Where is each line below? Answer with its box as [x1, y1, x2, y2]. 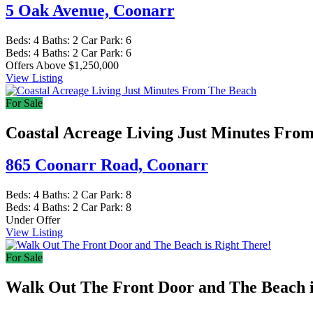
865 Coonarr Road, [6, 156, 147, 175]
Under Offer [6, 214, 60, 226]
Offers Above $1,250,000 [6, 59, 119, 71]
